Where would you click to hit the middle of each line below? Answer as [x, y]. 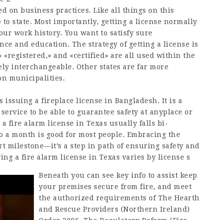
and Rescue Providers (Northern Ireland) [114, 209]
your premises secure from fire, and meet [115, 187]
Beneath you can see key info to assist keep [118, 175]
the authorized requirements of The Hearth [119, 198]
